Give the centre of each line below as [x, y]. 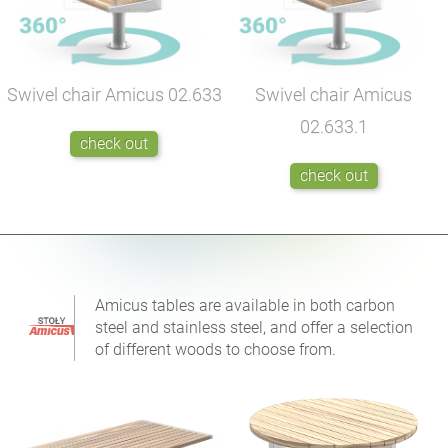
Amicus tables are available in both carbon [245, 306]
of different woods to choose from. [216, 350]
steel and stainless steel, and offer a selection [254, 328]
